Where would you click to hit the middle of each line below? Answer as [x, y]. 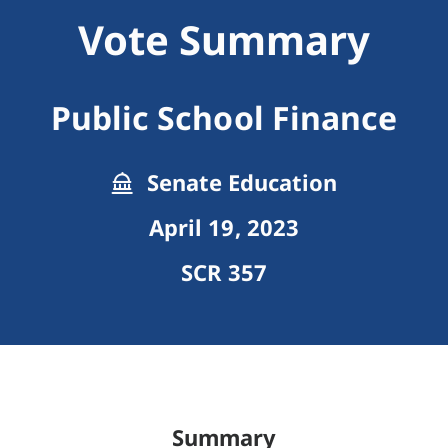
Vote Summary [224, 40]
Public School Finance [224, 118]
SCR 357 [224, 272]
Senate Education [239, 182]
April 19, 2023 [224, 227]
